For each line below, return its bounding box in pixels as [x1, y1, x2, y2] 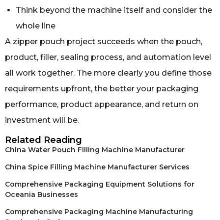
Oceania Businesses [5, 190, 78, 199]
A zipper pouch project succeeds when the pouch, [5, 36, 202, 46]
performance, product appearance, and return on [5, 99, 198, 109]
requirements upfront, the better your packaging [5, 83, 198, 93]
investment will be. [5, 115, 79, 125]
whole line [16, 21, 55, 30]
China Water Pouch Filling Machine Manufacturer [5, 145, 185, 155]
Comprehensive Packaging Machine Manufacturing [5, 207, 193, 217]
